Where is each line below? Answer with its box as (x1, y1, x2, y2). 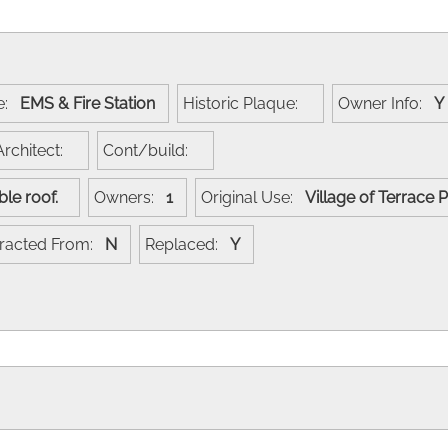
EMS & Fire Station (20, 93, 163, 113)
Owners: (94, 187, 166, 207)
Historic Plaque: (183, 93, 310, 113)
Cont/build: (103, 140, 200, 160)
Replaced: (145, 234, 230, 254)
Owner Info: (338, 93, 434, 113)
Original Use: (201, 187, 305, 207)
